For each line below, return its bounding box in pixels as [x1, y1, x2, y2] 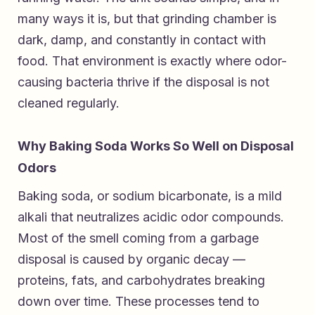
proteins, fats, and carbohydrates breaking [18, 273, 265, 288]
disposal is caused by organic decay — [18, 252, 245, 267]
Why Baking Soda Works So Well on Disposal [18, 139, 294, 154]
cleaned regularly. [18, 96, 120, 111]
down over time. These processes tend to [18, 294, 259, 309]
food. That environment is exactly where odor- [18, 53, 287, 69]
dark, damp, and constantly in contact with [18, 32, 266, 48]
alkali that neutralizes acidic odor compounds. [18, 210, 284, 225]
